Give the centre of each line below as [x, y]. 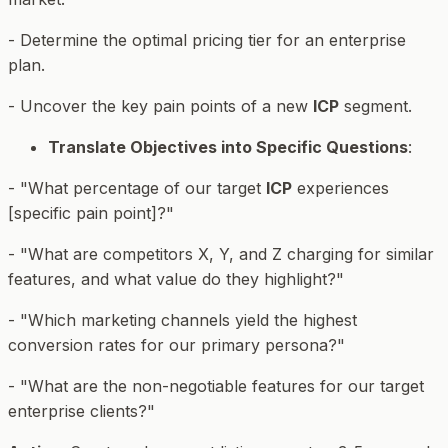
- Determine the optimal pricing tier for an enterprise [207, 40]
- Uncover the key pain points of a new [160, 106]
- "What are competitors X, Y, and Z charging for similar [221, 254]
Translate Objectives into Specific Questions [228, 147]
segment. [375, 106]
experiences [340, 188]
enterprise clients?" [81, 411]
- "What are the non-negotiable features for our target [216, 386]
